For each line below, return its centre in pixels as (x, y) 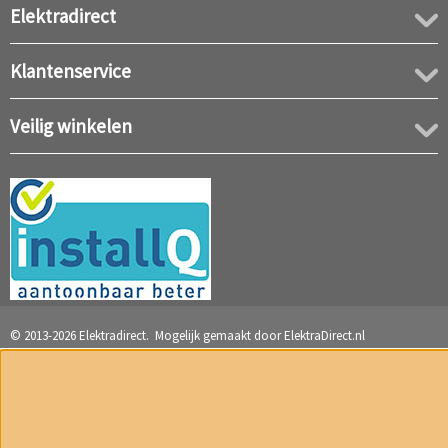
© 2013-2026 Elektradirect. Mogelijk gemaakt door (147, 336)
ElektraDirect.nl (324, 336)
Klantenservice (70, 71)
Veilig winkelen (71, 126)
